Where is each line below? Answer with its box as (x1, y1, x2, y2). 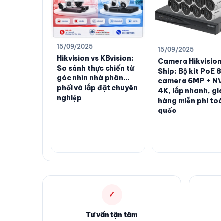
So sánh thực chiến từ (57, 64, 134, 73)
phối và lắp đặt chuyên (57, 83, 138, 93)
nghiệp (57, 93, 82, 103)
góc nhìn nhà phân (57, 74, 123, 83)
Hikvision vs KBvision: (57, 54, 134, 63)
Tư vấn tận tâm (86, 210, 138, 219)
